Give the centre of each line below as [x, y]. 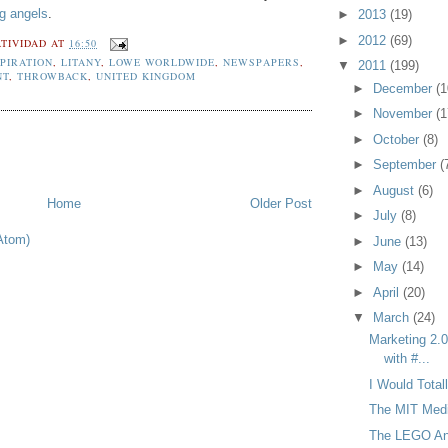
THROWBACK [52, 75]
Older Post [280, 203]
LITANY [81, 61]
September [407, 165]
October [398, 139]
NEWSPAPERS [261, 61]
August [396, 190]
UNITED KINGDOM [146, 75]
